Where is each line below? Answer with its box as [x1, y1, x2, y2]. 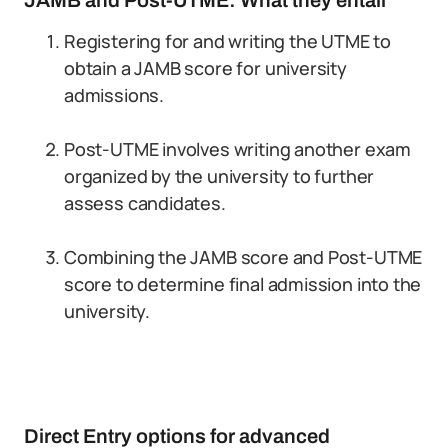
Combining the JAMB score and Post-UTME [64, 245, 423, 269]
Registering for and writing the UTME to [64, 29, 391, 53]
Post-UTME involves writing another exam [64, 137, 411, 161]
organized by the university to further [64, 164, 375, 188]
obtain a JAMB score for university [64, 56, 347, 80]
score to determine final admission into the [64, 272, 422, 296]
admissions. [64, 83, 165, 107]
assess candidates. [64, 191, 226, 215]
